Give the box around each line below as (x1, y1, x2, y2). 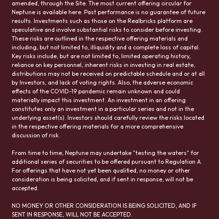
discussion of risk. (12, 131, 60, 139)
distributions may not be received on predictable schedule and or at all (12, 69, 205, 77)
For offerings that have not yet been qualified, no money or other (12, 166, 190, 174)
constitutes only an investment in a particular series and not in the (12, 105, 194, 112)
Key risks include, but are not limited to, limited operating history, (12, 52, 191, 60)
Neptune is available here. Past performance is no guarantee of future (12, 8, 205, 16)
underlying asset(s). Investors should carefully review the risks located (12, 113, 204, 121)
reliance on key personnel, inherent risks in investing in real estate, (12, 61, 195, 68)
